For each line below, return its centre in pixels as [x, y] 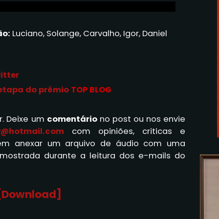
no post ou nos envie [141, 119]
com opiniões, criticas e [125, 131]
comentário [72, 119]
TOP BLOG [91, 89]
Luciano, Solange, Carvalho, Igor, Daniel [88, 33]
